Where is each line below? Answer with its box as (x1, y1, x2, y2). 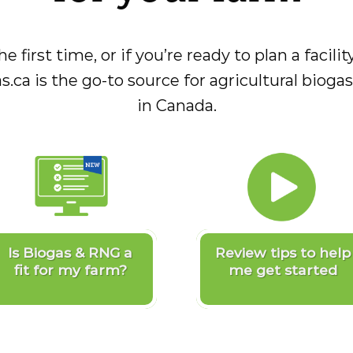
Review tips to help (215, 243, 351, 261)
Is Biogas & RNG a (8, 243, 132, 261)
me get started (229, 261, 337, 278)
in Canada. (136, 96, 217, 115)
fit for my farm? (13, 261, 127, 278)
